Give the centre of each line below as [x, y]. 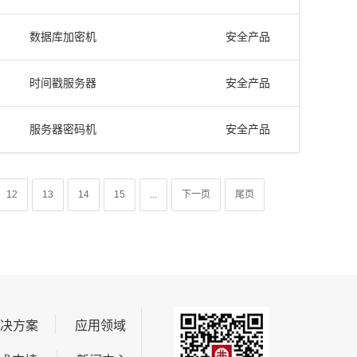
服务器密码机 [63, 129]
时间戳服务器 [63, 83]
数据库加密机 [63, 37]
